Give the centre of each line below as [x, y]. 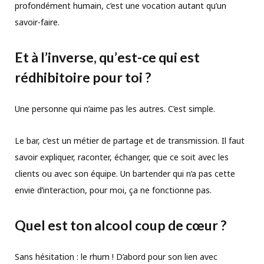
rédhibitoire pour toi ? [83, 77]
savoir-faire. [37, 22]
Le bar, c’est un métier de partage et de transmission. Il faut [130, 140]
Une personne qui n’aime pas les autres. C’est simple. [115, 108]
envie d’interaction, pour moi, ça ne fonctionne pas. [113, 190]
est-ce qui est [159, 57]
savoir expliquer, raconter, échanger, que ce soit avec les [122, 157]
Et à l [30, 57]
